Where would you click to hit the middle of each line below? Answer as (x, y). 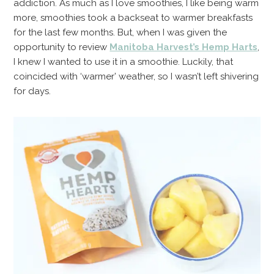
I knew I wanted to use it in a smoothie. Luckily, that (124, 61)
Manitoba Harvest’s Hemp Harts (184, 47)
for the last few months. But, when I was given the (120, 32)
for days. (32, 91)
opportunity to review (62, 47)
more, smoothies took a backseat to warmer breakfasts (133, 17)
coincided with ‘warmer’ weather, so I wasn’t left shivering (136, 76)
